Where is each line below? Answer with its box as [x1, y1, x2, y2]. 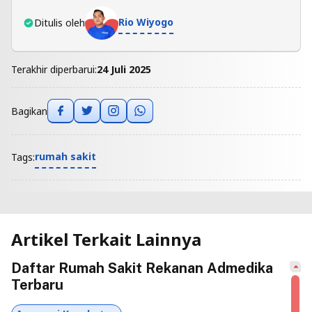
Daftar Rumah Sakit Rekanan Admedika [11, 259, 273, 276]
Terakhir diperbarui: [11, 63, 97, 77]
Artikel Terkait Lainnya [11, 227, 201, 251]
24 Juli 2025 [97, 63, 151, 77]
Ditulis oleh [34, 16, 85, 30]
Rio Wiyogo [118, 15, 173, 29]
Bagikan [11, 104, 47, 118]
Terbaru [11, 276, 63, 293]
